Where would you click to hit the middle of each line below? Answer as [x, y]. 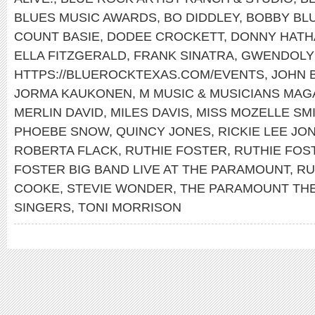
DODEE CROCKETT [165, 36]
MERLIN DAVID [59, 112]
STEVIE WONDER [120, 188]
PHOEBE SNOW [62, 131]
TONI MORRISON [130, 207]
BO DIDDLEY [201, 17]
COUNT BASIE [57, 36]
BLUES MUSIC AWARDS [85, 17]
